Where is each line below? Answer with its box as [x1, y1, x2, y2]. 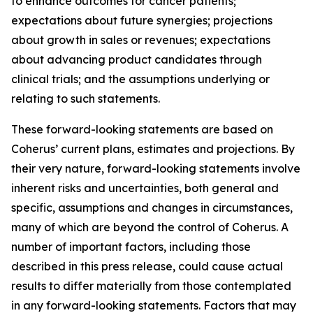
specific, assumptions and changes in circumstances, [11, 201, 293, 214]
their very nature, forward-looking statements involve [11, 161, 300, 175]
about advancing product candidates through [11, 52, 262, 66]
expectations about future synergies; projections [11, 13, 272, 27]
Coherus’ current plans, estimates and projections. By [11, 142, 295, 156]
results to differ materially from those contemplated [11, 279, 291, 293]
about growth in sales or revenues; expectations [11, 33, 270, 47]
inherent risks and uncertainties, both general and [11, 181, 279, 195]
